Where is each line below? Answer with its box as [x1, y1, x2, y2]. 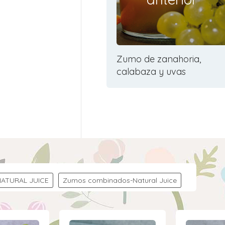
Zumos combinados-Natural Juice [63, 176, 177, 185]
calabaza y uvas [117, 65, 186, 77]
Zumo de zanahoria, [117, 53, 201, 65]
